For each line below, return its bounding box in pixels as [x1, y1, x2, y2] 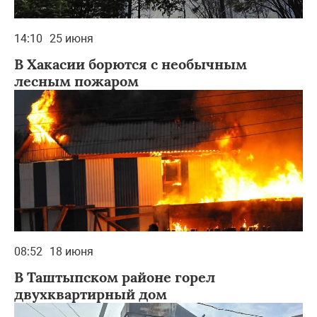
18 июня [50, 244, 93, 258]
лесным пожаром [14, 71, 139, 90]
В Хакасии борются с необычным [14, 54, 247, 73]
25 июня [50, 31, 93, 45]
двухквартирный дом [14, 284, 167, 303]
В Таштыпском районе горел [14, 267, 215, 286]
